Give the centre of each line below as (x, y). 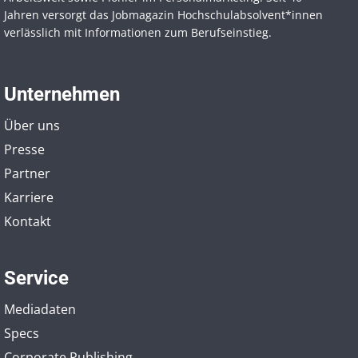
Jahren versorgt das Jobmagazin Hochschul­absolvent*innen (163, 14)
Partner (27, 173)
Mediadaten (40, 309)
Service (36, 278)
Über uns (32, 125)
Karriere (29, 197)
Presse (24, 149)
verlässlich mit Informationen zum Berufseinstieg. (138, 32)
